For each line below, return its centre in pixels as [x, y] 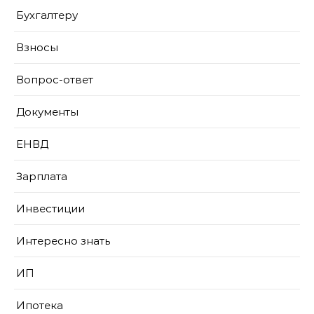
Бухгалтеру [47, 15]
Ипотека [40, 305]
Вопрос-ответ [55, 80]
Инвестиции [50, 209]
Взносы [37, 47]
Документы [47, 112]
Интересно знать [63, 241]
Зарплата [42, 176]
